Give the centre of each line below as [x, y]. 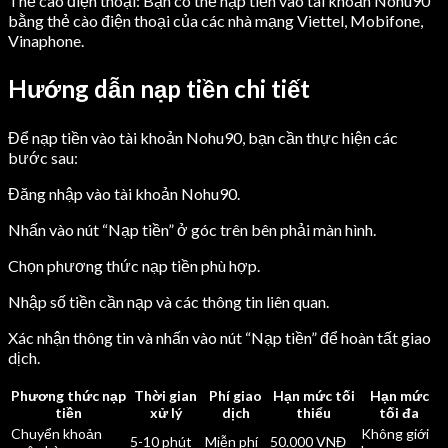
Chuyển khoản [56, 434]
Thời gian [165, 396]
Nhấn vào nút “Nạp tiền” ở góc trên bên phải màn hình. [192, 230]
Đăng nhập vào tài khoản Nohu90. [124, 194]
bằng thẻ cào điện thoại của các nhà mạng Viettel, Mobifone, [215, 21]
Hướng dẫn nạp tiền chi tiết [159, 89]
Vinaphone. [46, 41]
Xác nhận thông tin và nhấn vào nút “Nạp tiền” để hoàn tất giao [219, 338]
